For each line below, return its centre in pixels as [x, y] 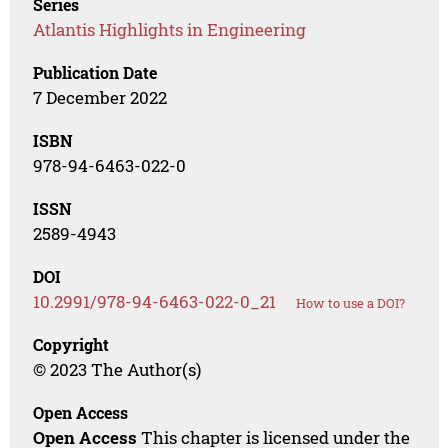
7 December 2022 [100, 97]
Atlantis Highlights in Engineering [170, 29]
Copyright [71, 344]
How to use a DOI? [351, 302]
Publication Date [95, 72]
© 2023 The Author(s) [117, 369]
